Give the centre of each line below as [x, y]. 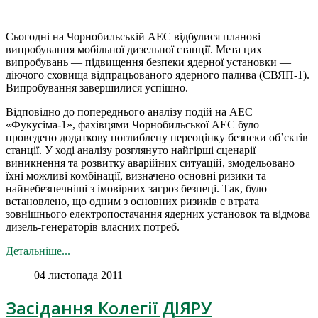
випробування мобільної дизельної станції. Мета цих [134, 50]
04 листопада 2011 [78, 275]
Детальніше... [38, 251]
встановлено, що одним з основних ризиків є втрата [132, 202]
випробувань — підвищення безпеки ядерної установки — [148, 62]
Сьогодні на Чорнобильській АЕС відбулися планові [133, 37]
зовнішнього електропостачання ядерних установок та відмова [158, 214]
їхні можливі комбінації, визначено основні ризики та [136, 176]
